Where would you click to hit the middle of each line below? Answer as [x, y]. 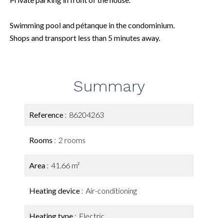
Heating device [55, 191]
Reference [47, 115]
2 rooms [72, 140]
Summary [109, 86]
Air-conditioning [111, 191]
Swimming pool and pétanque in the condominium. [92, 25]
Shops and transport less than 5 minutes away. [85, 38]
